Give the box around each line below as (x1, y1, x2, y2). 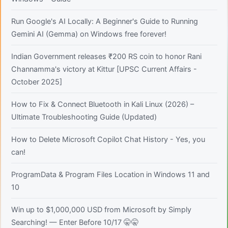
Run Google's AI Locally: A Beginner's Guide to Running (11, 17, 198, 26)
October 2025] (11, 77, 62, 87)
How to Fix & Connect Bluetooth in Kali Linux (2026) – (11, 100, 194, 109)
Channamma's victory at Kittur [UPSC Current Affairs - (11, 65, 197, 74)
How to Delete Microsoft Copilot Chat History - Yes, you (11, 135, 205, 145)
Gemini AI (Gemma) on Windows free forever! (11, 30, 166, 39)
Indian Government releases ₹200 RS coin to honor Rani (11, 52, 202, 62)
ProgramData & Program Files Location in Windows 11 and (11, 170, 210, 180)
